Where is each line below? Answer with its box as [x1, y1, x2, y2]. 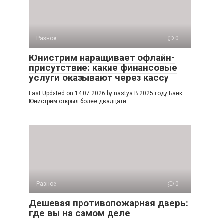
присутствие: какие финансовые [29, 62, 177, 74]
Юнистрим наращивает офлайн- [29, 52, 175, 64]
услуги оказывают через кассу [29, 72, 169, 83]
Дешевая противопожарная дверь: [29, 197, 188, 209]
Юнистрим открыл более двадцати [29, 98, 126, 105]
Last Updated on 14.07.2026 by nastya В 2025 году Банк [29, 90, 182, 97]
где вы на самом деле [29, 207, 130, 219]
